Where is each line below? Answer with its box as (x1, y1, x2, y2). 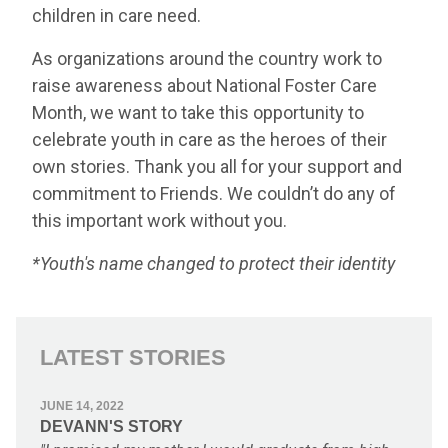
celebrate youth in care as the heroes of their (32, 128, 387, 150)
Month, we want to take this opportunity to (32, 101, 364, 123)
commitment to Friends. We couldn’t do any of (32, 182, 396, 204)
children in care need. (32, 4, 201, 26)
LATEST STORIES (40, 344, 226, 370)
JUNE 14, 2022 (40, 398, 124, 413)
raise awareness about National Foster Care (32, 74, 377, 96)
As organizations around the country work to (32, 47, 382, 69)
